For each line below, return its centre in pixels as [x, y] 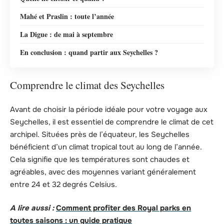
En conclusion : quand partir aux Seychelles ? [89, 52]
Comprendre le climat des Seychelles [87, 85]
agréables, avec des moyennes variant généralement [103, 172]
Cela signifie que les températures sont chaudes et [100, 159]
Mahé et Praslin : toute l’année [67, 16]
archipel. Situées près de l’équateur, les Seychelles [100, 134]
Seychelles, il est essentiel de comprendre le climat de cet [112, 122]
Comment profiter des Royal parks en [123, 208]
